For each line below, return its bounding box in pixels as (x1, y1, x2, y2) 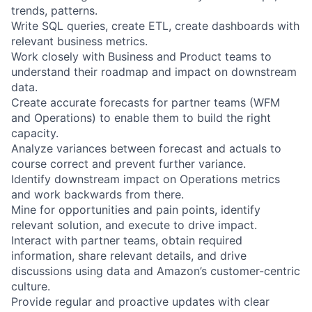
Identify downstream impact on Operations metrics (11, 171, 280, 186)
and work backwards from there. (11, 187, 184, 201)
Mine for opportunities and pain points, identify (11, 202, 260, 217)
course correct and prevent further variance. (11, 156, 246, 171)
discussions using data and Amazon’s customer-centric (11, 263, 300, 278)
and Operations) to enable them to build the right (11, 110, 271, 125)
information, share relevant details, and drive (11, 248, 247, 263)
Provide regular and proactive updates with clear (11, 294, 270, 309)
